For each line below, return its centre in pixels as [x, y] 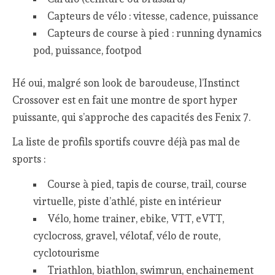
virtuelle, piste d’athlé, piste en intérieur [127, 201]
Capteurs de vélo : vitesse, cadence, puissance [153, 16]
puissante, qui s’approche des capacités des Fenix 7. [132, 117]
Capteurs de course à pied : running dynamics [154, 33]
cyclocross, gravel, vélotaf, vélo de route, [126, 235]
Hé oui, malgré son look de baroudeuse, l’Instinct [126, 83]
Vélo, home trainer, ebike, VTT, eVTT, [135, 218]
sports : [29, 159]
